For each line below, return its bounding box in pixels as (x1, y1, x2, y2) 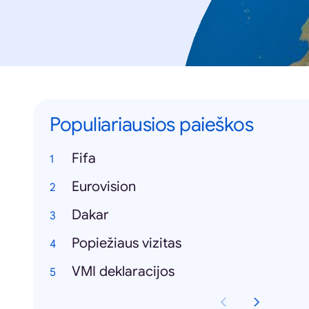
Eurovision (72, 178, 136, 195)
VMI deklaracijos (72, 263, 175, 280)
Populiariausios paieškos (50, 112, 253, 137)
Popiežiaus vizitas (72, 235, 181, 252)
